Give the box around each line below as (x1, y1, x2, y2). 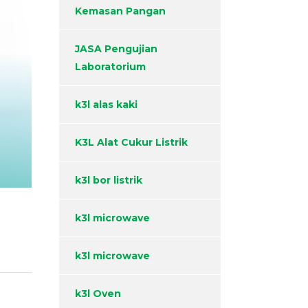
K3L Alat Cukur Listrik (75, 136, 188, 149)
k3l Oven (75, 287, 121, 300)
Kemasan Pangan (75, 5, 166, 18)
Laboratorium (75, 60, 146, 74)
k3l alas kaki (75, 98, 137, 111)
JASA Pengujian (75, 43, 157, 56)
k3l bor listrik (75, 174, 142, 187)
